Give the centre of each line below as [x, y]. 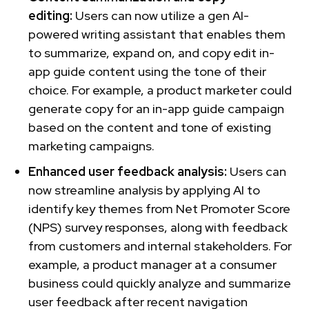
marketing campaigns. [91, 146]
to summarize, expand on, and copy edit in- [151, 52]
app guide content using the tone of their [147, 71]
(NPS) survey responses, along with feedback [158, 227]
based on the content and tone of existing [150, 127]
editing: [52, 15]
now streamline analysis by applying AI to [144, 190]
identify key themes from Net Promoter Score [159, 208]
